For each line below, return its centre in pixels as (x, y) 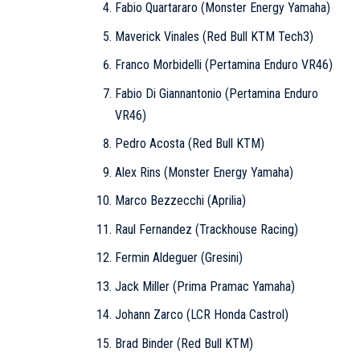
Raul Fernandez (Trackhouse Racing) (206, 229)
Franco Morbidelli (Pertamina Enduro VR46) (223, 65)
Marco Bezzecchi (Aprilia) (180, 201)
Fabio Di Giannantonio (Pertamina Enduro (216, 93)
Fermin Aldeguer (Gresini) (178, 258)
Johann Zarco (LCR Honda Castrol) (201, 315)
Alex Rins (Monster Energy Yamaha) (204, 172)
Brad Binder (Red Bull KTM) (184, 343)
